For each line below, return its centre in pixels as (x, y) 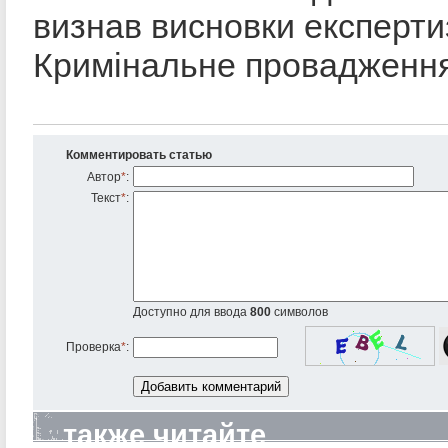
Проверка (93, 346)
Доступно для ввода (191, 311)
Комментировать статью (139, 154)
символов (299, 311)
